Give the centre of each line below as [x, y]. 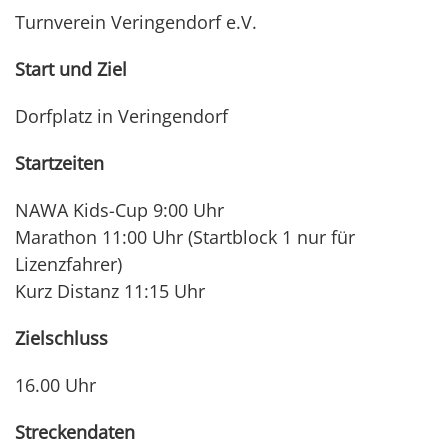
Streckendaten [75, 432]
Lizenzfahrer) [68, 264]
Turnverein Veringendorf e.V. [136, 22]
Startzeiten [59, 163]
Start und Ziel [71, 69]
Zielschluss [61, 338]
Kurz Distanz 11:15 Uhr [110, 291]
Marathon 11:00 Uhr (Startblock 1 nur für [185, 237]
